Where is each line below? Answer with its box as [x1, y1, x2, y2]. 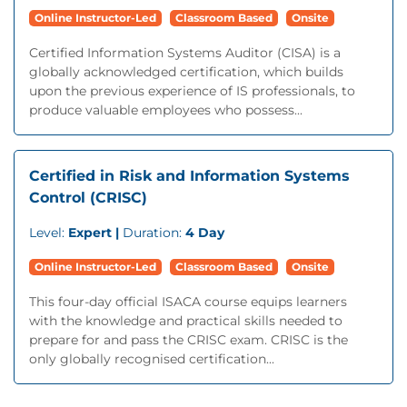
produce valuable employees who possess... [29, 102, 303, 118]
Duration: [123, 224, 185, 241]
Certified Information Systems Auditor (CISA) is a [29, 45, 341, 61]
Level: [29, 224, 68, 241]
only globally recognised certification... [29, 351, 274, 367]
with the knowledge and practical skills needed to [29, 313, 342, 329]
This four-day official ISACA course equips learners [29, 293, 347, 310]
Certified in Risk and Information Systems [29, 167, 350, 184]
